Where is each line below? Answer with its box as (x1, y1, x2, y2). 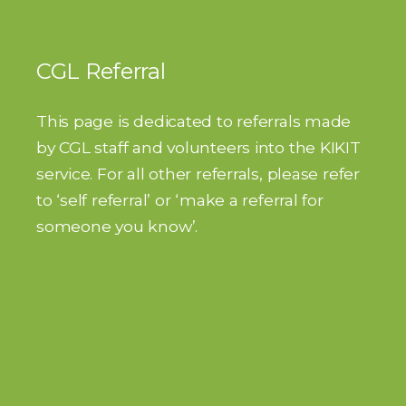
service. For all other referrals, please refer (36, 163, 360, 183)
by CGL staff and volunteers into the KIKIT (36, 137, 361, 157)
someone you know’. (36, 216, 198, 236)
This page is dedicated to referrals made (36, 111, 352, 130)
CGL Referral (36, 57, 166, 84)
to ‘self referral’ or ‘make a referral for (36, 189, 324, 209)
